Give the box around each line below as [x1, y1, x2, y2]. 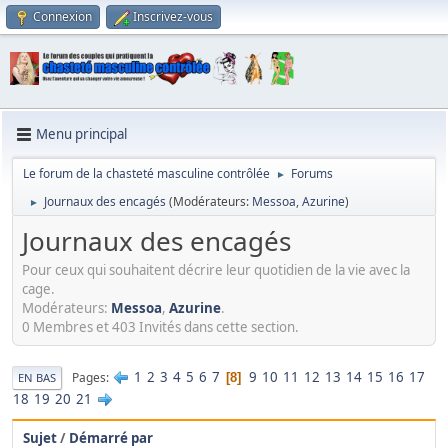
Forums [291, 164, 333, 182]
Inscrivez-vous [133, 8, 213, 25]
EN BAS [18, 370, 56, 386]
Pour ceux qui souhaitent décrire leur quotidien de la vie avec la [22, 261, 410, 280]
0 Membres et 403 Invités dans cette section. [22, 318, 299, 337]
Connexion [33, 8, 92, 25]
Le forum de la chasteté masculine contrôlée [23, 164, 270, 182]
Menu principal [36, 125, 127, 144]
